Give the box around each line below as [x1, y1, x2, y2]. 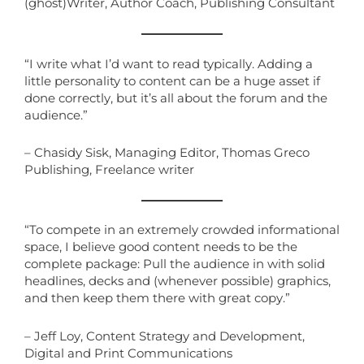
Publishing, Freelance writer [24, 162, 194, 178]
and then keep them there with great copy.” [24, 291, 290, 306]
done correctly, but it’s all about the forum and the [24, 90, 327, 106]
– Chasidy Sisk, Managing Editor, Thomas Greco [24, 145, 310, 161]
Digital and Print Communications [24, 345, 236, 361]
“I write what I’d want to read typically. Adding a [24, 56, 313, 71]
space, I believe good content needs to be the [24, 240, 297, 255]
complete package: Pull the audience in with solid [24, 257, 325, 272]
